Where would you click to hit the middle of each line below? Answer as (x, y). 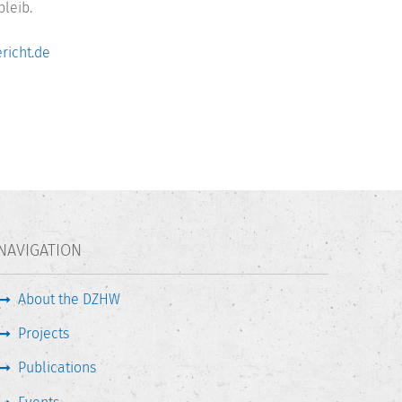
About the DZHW (69, 299)
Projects (44, 333)
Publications (57, 368)
